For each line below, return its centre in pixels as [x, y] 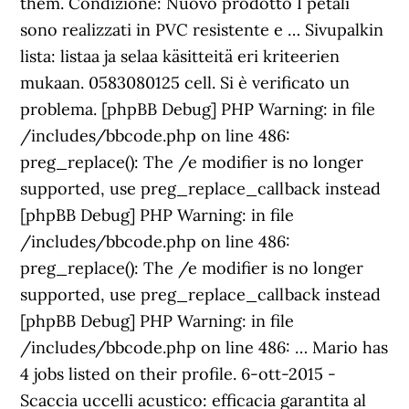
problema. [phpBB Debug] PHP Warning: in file [198, 109]
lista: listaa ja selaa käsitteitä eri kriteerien [180, 56]
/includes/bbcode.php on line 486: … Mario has [204, 347]
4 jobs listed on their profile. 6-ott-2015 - [178, 374]
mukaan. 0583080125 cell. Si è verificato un [185, 83]
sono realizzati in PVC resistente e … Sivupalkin [202, 30]
